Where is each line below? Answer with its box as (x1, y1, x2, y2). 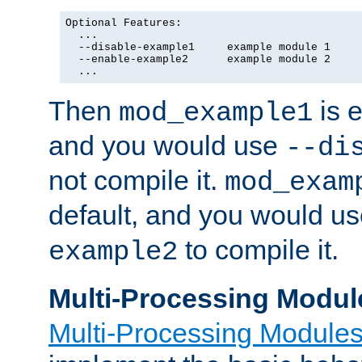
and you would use (48, 129, 285, 161)
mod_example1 (119, 97, 313, 128)
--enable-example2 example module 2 (65, 53, 330, 65)
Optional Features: (65, 16, 182, 29)
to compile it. (178, 234, 339, 265)
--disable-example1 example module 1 (65, 40, 330, 53)
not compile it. (48, 164, 225, 196)
